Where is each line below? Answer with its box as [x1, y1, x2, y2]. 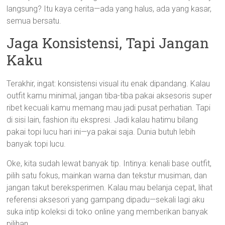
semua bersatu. [7, 16, 62, 26]
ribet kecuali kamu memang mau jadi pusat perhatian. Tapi [7, 103, 211, 113]
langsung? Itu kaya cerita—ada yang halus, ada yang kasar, [7, 4, 212, 14]
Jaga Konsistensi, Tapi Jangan [7, 34, 209, 52]
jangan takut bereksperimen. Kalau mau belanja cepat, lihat [7, 183, 213, 192]
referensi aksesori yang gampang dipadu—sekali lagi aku [7, 195, 205, 204]
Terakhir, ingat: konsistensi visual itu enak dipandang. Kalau [7, 79, 210, 88]
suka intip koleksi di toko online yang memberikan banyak [7, 207, 208, 216]
